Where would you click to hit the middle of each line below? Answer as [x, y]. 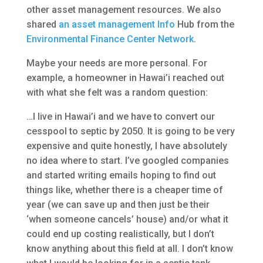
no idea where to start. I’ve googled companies [127, 160]
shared [42, 24]
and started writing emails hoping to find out [121, 175]
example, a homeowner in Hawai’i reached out [125, 77]
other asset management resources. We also [124, 9]
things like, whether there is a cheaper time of [124, 190]
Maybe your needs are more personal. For [117, 63]
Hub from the [204, 24]
